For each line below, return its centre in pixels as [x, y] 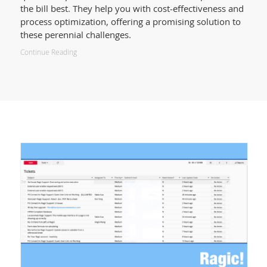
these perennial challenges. [75, 34]
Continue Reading [48, 52]
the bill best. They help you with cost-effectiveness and [132, 8]
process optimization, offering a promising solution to [130, 21]
